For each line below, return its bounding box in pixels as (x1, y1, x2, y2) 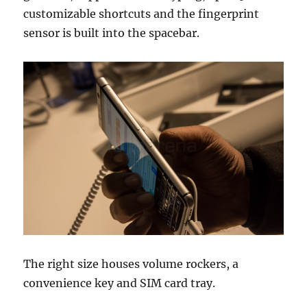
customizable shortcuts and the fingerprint (23, 6, 260, 21)
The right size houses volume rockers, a (23, 256, 239, 271)
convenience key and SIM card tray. (23, 275, 216, 290)
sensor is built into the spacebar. (23, 25, 200, 40)
